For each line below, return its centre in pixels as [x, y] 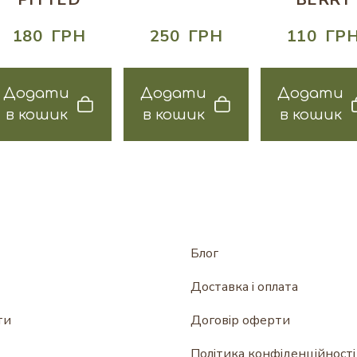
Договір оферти [240, 320]
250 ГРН [186, 36]
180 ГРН [49, 36]
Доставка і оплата [244, 286]
